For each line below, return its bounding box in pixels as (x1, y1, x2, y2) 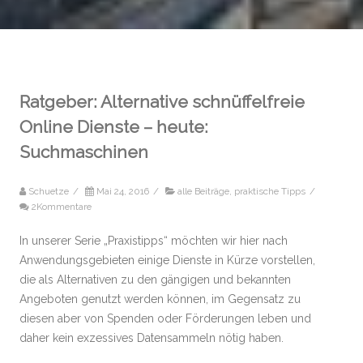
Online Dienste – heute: (19, 116, 208, 137)
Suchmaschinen (19, 141, 148, 162)
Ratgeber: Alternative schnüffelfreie (19, 91, 305, 112)
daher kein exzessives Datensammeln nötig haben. (19, 331, 284, 344)
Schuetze (28, 185, 69, 197)
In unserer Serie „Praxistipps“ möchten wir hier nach (19, 233, 288, 247)
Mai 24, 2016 (96, 185, 149, 197)
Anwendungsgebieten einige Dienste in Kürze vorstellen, (19, 253, 315, 267)
